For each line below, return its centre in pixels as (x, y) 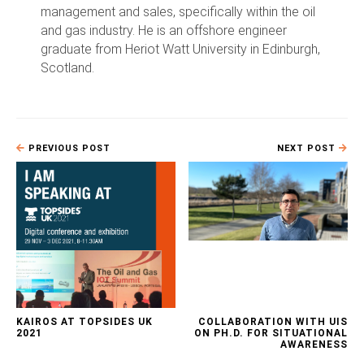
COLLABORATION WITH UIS (273, 321)
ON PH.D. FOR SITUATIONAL (271, 333)
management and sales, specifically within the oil (178, 11)
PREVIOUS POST (68, 148)
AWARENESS (314, 344)
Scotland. (67, 67)
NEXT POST (308, 148)
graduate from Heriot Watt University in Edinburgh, (180, 49)
